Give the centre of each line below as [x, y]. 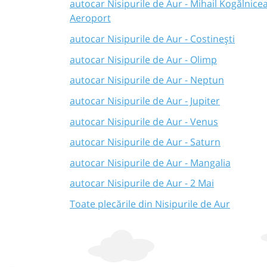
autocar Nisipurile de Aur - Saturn [145, 142]
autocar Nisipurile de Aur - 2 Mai [142, 183]
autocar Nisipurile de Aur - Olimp [143, 59]
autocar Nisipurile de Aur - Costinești [152, 38]
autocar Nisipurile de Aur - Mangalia [150, 162]
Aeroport [90, 18]
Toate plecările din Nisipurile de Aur [150, 204]
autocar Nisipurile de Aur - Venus [144, 121]
